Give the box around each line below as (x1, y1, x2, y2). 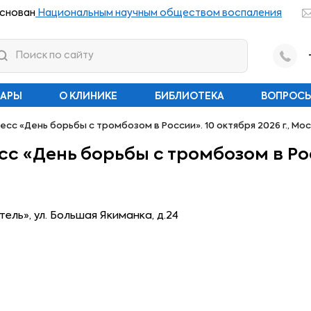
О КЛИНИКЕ (59, 92, 118, 101)
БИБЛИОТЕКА (154, 92, 224, 101)
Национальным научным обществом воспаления (35, 8, 282, 18)
